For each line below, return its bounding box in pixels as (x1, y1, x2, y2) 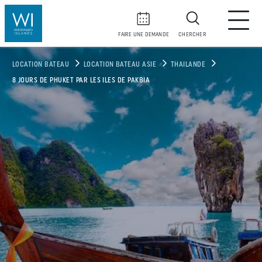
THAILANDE (170, 61, 206, 68)
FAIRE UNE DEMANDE (118, 32, 169, 38)
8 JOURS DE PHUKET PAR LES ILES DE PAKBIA (12, 77, 150, 84)
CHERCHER (178, 32, 206, 38)
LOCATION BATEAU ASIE (83, 61, 157, 68)
